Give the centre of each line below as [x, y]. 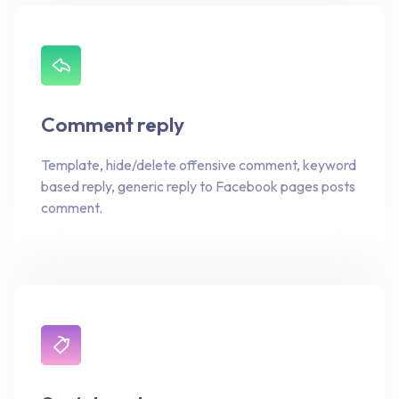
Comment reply [113, 124]
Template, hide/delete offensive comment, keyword [199, 164]
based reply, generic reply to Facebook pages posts [198, 186]
